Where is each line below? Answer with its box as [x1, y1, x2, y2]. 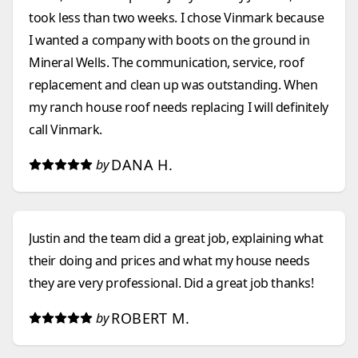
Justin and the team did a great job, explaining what [29, 229, 324, 247]
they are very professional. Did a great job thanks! [29, 274, 314, 292]
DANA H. [111, 155, 173, 174]
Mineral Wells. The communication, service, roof [29, 54, 304, 71]
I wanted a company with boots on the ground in [29, 31, 310, 49]
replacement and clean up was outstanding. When [29, 76, 318, 93]
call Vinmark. [29, 121, 102, 138]
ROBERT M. [111, 308, 190, 328]
